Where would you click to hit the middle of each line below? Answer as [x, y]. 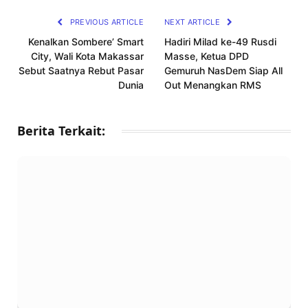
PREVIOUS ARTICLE [106, 22]
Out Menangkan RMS [213, 85]
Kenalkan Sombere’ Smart [86, 42]
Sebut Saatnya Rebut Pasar [81, 71]
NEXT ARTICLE [194, 22]
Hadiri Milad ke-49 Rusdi [220, 42]
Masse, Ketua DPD [207, 56]
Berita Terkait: [61, 131]
